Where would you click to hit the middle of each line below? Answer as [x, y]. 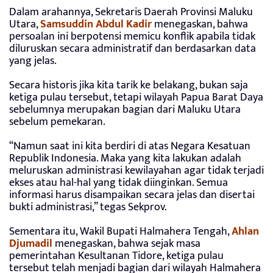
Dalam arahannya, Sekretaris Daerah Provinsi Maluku [131, 12]
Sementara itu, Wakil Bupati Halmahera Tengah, [120, 231]
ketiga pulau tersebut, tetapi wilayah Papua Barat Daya [136, 97]
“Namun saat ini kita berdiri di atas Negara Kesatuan [130, 146]
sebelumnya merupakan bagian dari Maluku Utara [125, 109]
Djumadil [31, 243]
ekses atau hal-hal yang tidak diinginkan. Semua [119, 183]
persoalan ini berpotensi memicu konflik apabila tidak [132, 36]
